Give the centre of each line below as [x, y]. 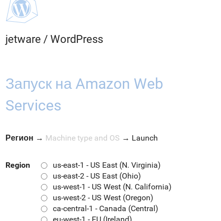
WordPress [77, 39]
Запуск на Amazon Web [84, 84]
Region [18, 165]
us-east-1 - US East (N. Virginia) [107, 165]
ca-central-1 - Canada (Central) [106, 208]
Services [33, 105]
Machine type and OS [83, 138]
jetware [23, 39]
